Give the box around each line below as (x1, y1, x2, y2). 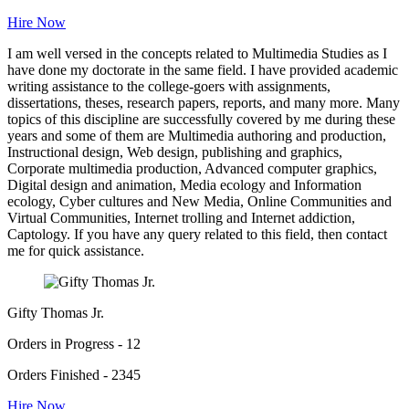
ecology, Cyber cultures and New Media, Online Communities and (7, 193, 392, 209)
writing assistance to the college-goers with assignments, (7, 78, 330, 94)
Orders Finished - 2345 (7, 366, 141, 383)
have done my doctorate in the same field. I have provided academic (7, 61, 398, 78)
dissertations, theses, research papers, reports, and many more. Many (7, 94, 400, 110)
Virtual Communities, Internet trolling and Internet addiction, (7, 209, 355, 225)
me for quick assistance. (7, 242, 144, 258)
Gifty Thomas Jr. (7, 304, 104, 320)
